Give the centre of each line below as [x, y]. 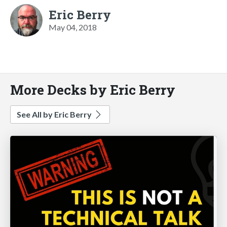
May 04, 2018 [73, 27]
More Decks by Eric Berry [93, 89]
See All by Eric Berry [55, 114]
